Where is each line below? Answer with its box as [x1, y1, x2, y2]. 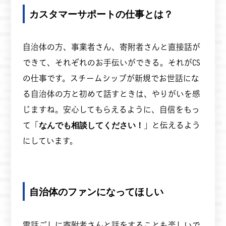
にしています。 [22, 135, 78, 146]
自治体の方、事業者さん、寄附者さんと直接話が [22, 41, 200, 52]
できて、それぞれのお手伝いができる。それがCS [22, 57, 200, 68]
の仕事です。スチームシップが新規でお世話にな [22, 73, 199, 83]
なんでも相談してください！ [38, 120, 144, 130]
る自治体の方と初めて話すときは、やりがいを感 [22, 88, 200, 99]
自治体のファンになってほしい [29, 185, 164, 198]
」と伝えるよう [143, 120, 200, 130]
